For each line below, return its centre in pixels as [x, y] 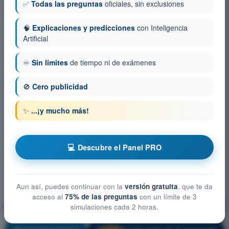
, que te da [195, 186]
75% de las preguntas [101, 197]
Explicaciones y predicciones [84, 28]
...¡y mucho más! [60, 110]
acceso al [49, 197]
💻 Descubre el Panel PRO [114, 147]
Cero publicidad [60, 86]
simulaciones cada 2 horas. [114, 207]
